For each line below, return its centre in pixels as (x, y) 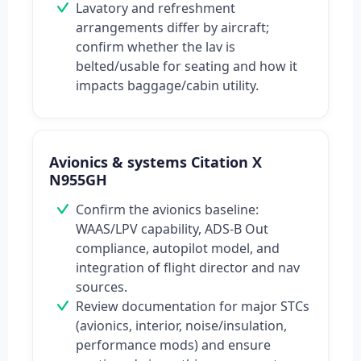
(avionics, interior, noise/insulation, (181, 326)
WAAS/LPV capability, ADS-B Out (172, 229)
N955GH (78, 180)
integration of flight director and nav (188, 268)
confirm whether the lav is (156, 47)
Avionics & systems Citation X (156, 162)
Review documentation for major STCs (193, 307)
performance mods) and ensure (173, 345)
